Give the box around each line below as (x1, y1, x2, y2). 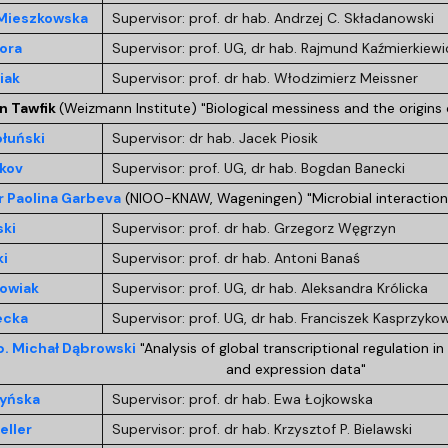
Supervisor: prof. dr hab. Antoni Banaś (111, 248, 360, 267)
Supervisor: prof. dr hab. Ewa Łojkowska (111, 389, 373, 408)
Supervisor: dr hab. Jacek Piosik (111, 128, 318, 147)
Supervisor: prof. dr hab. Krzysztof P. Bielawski (111, 419, 412, 438)
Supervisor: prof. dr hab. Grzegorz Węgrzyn (111, 218, 396, 237)
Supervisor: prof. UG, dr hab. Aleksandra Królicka (111, 278, 428, 297)
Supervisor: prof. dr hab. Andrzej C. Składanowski (111, 8, 434, 27)
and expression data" (226, 359, 367, 378)
